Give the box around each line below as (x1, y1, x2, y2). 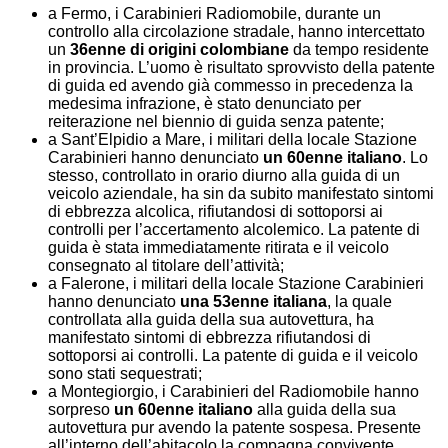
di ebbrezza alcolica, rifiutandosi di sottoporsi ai (48, 202, 383, 220)
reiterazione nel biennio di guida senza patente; (48, 112, 384, 130)
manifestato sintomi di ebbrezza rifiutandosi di (48, 328, 371, 346)
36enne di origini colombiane (70, 40, 289, 58)
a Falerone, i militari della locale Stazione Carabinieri (48, 274, 424, 292)
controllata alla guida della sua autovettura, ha (48, 310, 374, 328)
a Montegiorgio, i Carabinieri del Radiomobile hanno (48, 382, 419, 400)
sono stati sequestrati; (48, 364, 202, 382)
